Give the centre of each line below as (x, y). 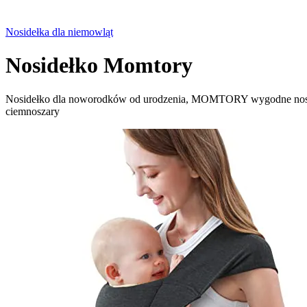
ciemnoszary (33, 111)
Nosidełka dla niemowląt (59, 32)
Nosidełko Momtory (99, 65)
